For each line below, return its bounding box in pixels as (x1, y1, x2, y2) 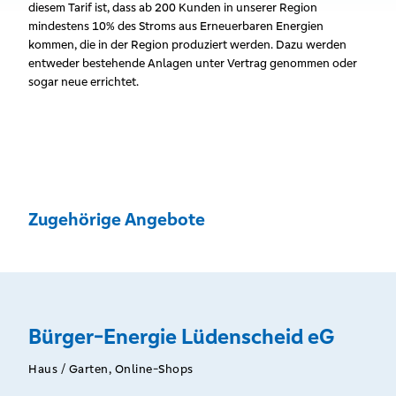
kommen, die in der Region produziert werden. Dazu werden (28, 37, 346, 52)
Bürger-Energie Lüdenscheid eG (28, 324, 334, 350)
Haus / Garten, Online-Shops (28, 362, 194, 377)
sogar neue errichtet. (28, 74, 139, 89)
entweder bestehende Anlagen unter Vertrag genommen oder (28, 56, 357, 71)
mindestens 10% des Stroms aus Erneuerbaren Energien (28, 19, 324, 34)
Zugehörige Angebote (28, 209, 205, 231)
